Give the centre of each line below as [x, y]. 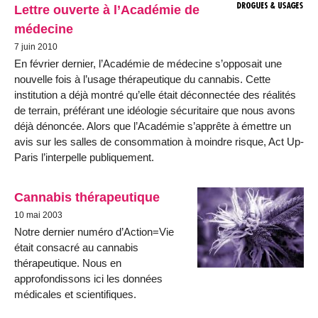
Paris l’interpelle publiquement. [84, 158]
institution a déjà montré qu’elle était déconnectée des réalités [155, 95]
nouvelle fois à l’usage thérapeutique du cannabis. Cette [142, 79]
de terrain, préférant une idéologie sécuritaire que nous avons [155, 111]
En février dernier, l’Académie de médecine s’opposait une [148, 64]
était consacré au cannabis [76, 247]
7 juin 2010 [36, 47]
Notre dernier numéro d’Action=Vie [94, 231]
